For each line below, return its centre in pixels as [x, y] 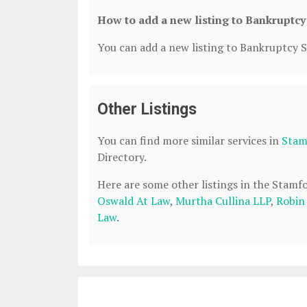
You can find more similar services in [189, 140]
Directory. [122, 157]
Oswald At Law [134, 201]
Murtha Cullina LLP [223, 201]
